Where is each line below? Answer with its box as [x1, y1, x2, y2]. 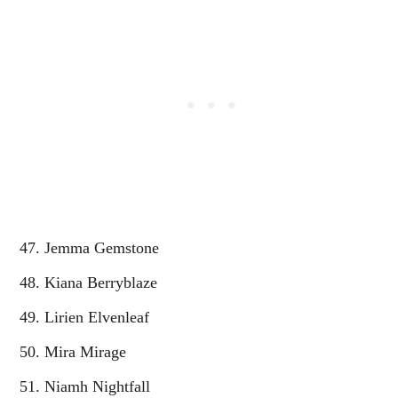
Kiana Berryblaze [44, 273, 157, 291]
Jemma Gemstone [44, 238, 159, 257]
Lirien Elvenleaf [44, 307, 149, 326]
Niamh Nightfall [44, 377, 150, 395]
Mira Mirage [44, 342, 126, 361]
